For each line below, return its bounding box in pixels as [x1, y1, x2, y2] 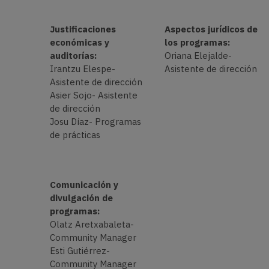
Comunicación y [49, 178, 118, 190]
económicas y [49, 37, 109, 49]
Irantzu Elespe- [49, 63, 115, 75]
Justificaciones [49, 23, 116, 35]
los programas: [164, 37, 230, 49]
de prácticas [49, 129, 100, 141]
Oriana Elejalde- [164, 50, 232, 62]
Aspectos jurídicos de [164, 23, 258, 35]
